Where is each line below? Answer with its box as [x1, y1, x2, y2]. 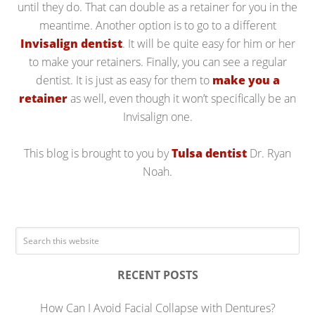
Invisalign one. [122, 109, 193, 124]
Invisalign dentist [20, 36, 122, 51]
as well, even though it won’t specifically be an [67, 91, 296, 106]
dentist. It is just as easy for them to [35, 72, 212, 88]
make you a [212, 72, 280, 88]
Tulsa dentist [172, 146, 247, 161]
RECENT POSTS [117, 267, 198, 283]
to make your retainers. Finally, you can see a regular [28, 54, 287, 70]
